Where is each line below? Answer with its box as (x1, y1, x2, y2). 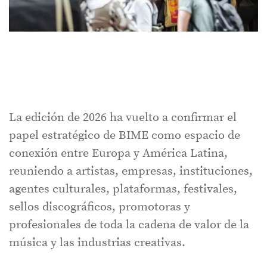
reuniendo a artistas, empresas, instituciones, (9, 164, 253, 179)
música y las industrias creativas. (9, 235, 185, 251)
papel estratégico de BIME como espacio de (9, 128, 240, 144)
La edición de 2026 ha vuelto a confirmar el (9, 110, 237, 126)
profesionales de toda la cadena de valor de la (9, 218, 249, 233)
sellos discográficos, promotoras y (9, 200, 190, 215)
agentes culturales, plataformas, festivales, (9, 182, 237, 197)
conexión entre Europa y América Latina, (9, 146, 228, 162)
